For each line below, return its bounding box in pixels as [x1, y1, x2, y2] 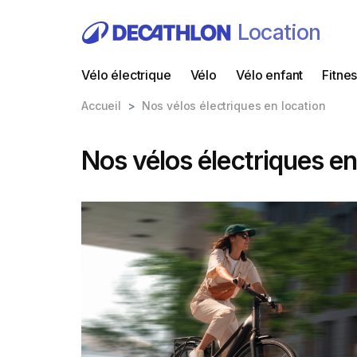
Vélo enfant [235, 67, 304, 83]
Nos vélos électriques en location [141, 99, 326, 112]
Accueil [81, 99, 121, 112]
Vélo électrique [81, 67, 171, 83]
